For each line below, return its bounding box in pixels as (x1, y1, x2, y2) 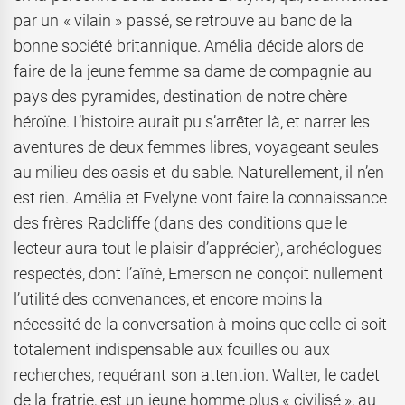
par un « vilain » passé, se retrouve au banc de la (14, 11, 353, 31)
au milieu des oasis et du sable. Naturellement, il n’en (14, 163, 384, 183)
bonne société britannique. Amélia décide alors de (14, 36, 363, 56)
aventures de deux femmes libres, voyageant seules (14, 137, 379, 157)
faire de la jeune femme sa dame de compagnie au (14, 61, 372, 81)
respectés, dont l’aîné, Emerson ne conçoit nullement (14, 264, 383, 284)
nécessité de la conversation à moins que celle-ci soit (14, 315, 388, 334)
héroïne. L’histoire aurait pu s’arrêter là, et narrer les (14, 112, 371, 132)
